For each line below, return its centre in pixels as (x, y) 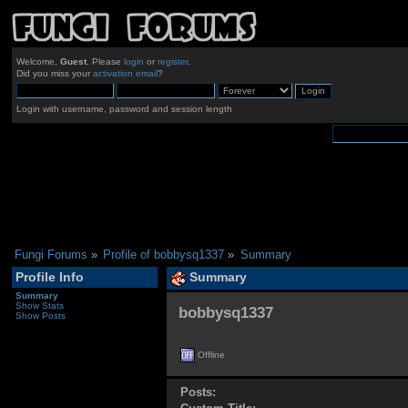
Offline (210, 355)
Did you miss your (54, 74)
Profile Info (49, 277)
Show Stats (39, 305)
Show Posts (40, 315)
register (172, 62)
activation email (125, 74)
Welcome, (38, 62)
